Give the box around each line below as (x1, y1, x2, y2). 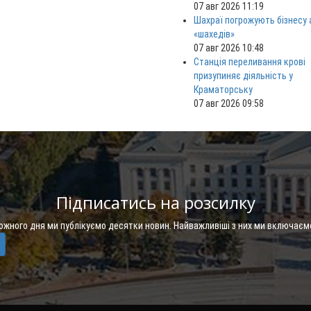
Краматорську (194, 84, 253, 96)
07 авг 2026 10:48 (194, 42, 264, 54)
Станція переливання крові (194, 56, 305, 68)
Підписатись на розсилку (56, 191, 255, 215)
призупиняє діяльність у (194, 70, 293, 82)
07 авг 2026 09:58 (194, 98, 264, 110)
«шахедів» (194, 28, 235, 40)
